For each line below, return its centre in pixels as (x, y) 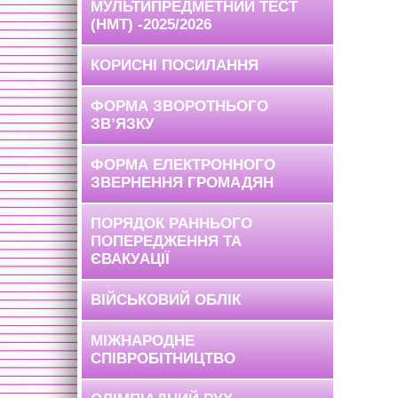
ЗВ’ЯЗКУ (123, 124)
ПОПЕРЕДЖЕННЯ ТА (166, 241)
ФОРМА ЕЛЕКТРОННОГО (183, 165)
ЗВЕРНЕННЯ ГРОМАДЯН (182, 183)
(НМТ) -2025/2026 (151, 24)
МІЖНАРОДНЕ (143, 341)
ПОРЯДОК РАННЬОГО (171, 223)
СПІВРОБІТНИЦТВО (163, 358)
